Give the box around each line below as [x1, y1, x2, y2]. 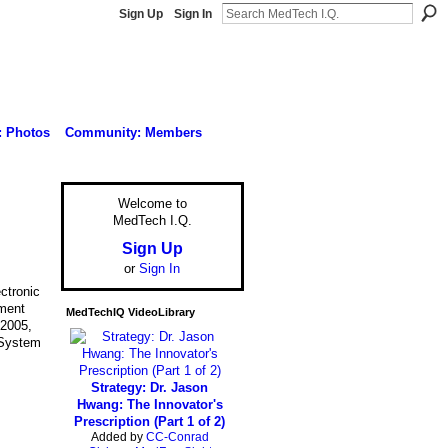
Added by [90, 429, 146, 444]
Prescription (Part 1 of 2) [74, 413, 225, 429]
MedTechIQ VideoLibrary [65, 305, 195, 318]
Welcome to [117, 196, 187, 212]
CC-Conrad [145, 429, 209, 444]
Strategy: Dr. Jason [91, 379, 208, 395]
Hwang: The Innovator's [76, 396, 223, 412]
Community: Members [64, 124, 202, 140]
